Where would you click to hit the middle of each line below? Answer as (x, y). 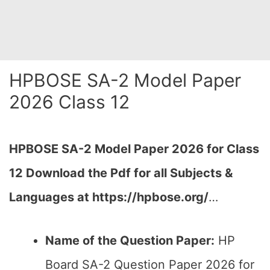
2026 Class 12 (69, 102)
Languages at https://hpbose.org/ (109, 197)
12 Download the (60, 173)
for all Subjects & (182, 173)
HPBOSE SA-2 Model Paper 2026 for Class (134, 149)
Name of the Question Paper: (130, 240)
